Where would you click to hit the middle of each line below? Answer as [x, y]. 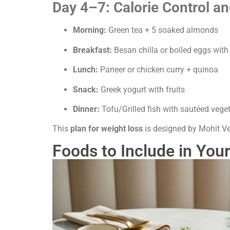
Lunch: [85, 70]
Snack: [86, 89]
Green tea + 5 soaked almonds [162, 30]
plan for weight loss [106, 129]
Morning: [90, 30]
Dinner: [86, 109]
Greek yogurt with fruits [142, 89]
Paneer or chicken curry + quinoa [158, 70]
